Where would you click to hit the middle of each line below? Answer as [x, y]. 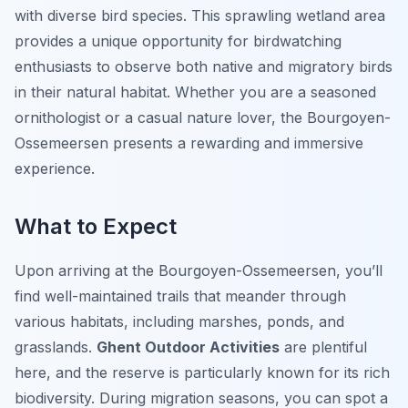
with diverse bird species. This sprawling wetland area [200, 16]
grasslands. [56, 347]
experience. [55, 169]
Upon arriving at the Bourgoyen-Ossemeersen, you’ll [199, 271]
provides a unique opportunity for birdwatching [178, 41]
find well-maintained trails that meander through [180, 296]
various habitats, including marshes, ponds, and [179, 322]
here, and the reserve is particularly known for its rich [202, 373]
